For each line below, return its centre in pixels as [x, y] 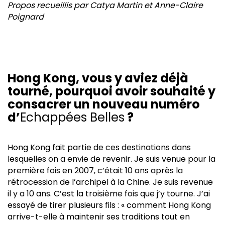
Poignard [26, 17]
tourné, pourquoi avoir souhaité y [111, 91]
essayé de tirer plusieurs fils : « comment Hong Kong [109, 205]
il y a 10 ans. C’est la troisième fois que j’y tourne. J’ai [109, 193]
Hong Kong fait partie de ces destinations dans [99, 147]
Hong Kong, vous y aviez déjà [98, 78]
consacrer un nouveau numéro [104, 104]
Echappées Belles [72, 117]
